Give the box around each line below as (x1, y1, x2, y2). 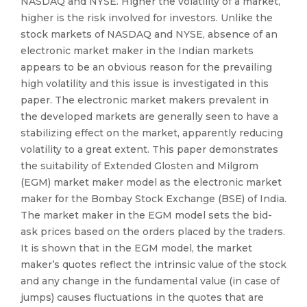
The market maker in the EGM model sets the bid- (21, 209, 272, 221)
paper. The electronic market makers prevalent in (21, 94, 269, 106)
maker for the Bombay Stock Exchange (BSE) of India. (21, 193, 286, 205)
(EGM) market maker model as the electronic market (21, 176, 282, 188)
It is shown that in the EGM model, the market (21, 242, 252, 254)
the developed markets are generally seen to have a (21, 110, 278, 123)
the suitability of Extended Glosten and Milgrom (21, 160, 258, 172)
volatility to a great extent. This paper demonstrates (21, 143, 278, 156)
